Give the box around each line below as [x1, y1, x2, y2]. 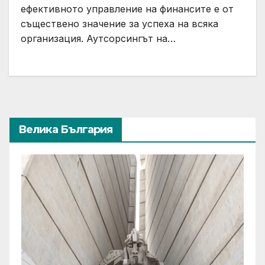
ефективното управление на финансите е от [21, 2, 234, 15]
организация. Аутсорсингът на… [21, 32, 176, 44]
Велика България [18, 122, 113, 136]
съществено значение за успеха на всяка [21, 17, 218, 30]
